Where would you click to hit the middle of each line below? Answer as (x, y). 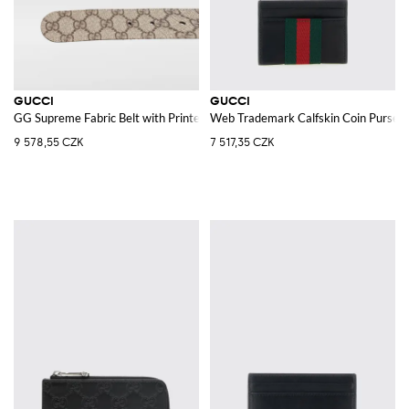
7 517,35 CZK (242, 142)
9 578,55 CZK (48, 142)
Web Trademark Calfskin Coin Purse (304, 117)
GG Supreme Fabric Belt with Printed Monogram (140, 117)
